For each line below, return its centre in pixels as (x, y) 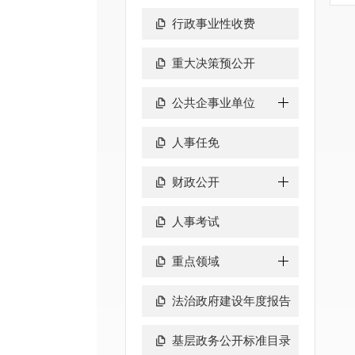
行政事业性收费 (214, 23)
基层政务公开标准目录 (231, 340)
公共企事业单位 (214, 103)
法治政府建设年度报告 (231, 301)
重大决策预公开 (214, 63)
